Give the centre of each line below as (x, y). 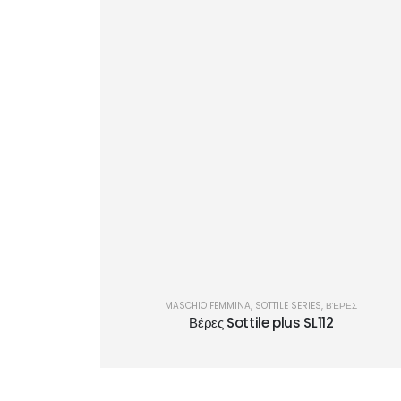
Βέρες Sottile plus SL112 (261, 323)
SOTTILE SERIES (289, 306)
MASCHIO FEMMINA (208, 306)
